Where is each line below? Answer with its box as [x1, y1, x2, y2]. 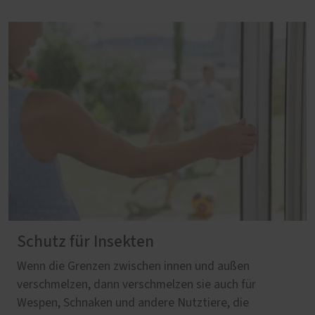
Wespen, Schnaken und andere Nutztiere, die [17, 296, 249, 309]
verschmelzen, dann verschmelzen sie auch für [17, 278, 256, 291]
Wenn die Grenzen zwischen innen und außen [17, 259, 250, 273]
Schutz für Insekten [17, 233, 154, 250]
